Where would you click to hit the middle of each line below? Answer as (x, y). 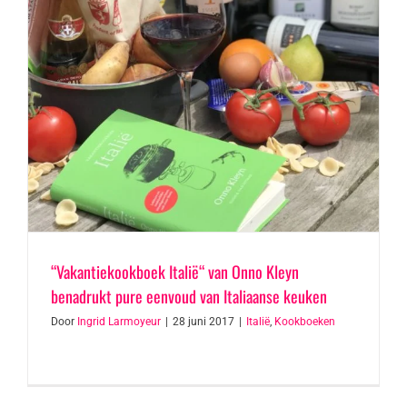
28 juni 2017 (203, 322)
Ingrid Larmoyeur (119, 322)
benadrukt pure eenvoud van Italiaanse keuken (189, 296)
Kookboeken (305, 322)
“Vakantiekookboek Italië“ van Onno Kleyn (175, 272)
